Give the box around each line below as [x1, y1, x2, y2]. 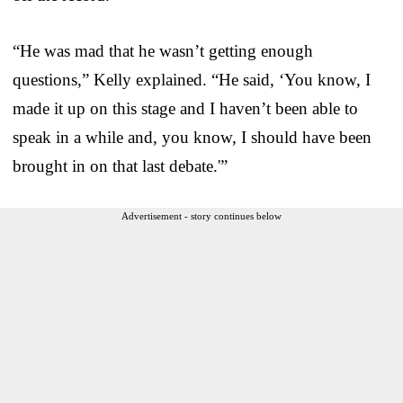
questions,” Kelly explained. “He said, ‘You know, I [13, 69, 371, 89]
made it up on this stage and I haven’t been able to [13, 98, 358, 118]
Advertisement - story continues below [121, 210, 282, 221]
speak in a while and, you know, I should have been [13, 127, 372, 147]
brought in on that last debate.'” [13, 156, 228, 175]
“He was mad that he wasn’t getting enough [13, 40, 313, 60]
